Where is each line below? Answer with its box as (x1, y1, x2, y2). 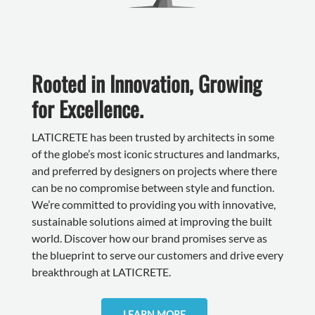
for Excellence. (31, 93, 143, 125)
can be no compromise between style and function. (31, 181, 274, 195)
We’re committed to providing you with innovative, (31, 198, 276, 212)
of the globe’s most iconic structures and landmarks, (31, 147, 279, 161)
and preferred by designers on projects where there (31, 164, 277, 178)
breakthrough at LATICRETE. (31, 265, 171, 279)
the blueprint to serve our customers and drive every (31, 248, 283, 262)
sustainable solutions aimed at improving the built (31, 214, 272, 229)
